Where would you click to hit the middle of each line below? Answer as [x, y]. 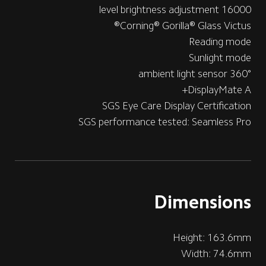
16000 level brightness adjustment [237, 9]
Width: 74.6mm [216, 254]
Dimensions [203, 202]
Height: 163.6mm [212, 238]
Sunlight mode [220, 57]
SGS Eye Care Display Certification [177, 105]
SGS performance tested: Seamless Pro [165, 121]
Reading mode [220, 41]
